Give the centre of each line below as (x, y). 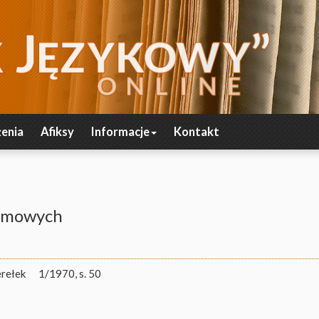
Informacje (120, 132)
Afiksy (57, 132)
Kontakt (197, 132)
